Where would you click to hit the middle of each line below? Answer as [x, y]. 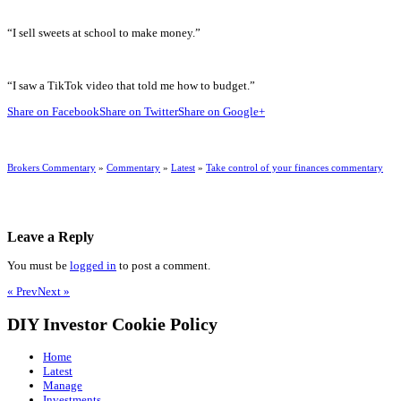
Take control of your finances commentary [294, 167]
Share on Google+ [222, 112]
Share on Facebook [53, 112]
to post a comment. [163, 266]
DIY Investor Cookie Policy [112, 324]
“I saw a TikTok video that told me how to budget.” [131, 85]
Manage [63, 385]
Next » [54, 292]
